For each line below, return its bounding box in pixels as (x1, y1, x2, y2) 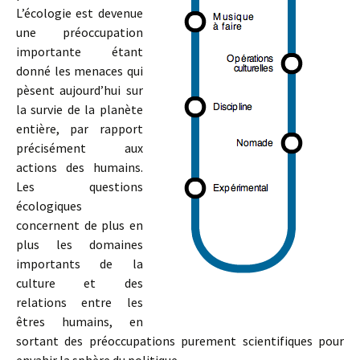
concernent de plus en (16, 217, 143, 233)
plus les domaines (16, 236, 143, 252)
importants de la (16, 256, 143, 272)
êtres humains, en (16, 313, 143, 329)
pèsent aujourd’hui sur (16, 82, 143, 98)
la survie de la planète (16, 101, 143, 117)
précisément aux (16, 140, 143, 156)
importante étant (16, 43, 143, 59)
